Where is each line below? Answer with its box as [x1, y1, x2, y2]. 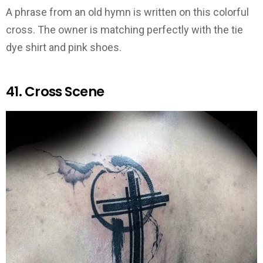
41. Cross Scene [6, 82, 104, 102]
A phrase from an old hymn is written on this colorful [6, 6, 249, 19]
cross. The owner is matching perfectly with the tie [6, 23, 243, 36]
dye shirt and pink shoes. [6, 41, 122, 54]
